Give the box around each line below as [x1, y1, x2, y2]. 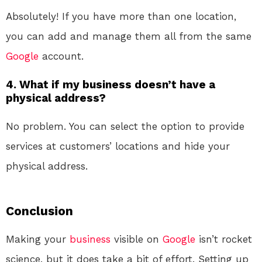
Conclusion [6, 203, 73, 218]
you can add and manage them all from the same [6, 30, 251, 42]
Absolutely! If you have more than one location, [6, 10, 236, 22]
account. [39, 50, 84, 62]
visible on [111, 233, 163, 245]
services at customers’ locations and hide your [6, 140, 230, 152]
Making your [6, 233, 70, 245]
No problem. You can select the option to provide [6, 120, 244, 132]
